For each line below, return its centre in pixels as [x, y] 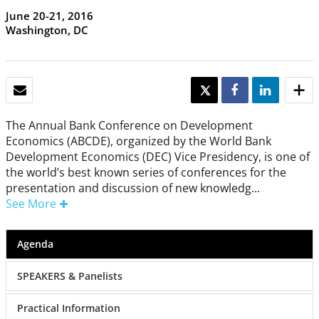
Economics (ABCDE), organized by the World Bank [138, 141]
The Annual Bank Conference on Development [129, 126]
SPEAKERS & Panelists [70, 276]
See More [31, 204]
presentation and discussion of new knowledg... [133, 188]
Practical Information [69, 308]
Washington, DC [47, 30]
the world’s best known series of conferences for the [146, 173]
